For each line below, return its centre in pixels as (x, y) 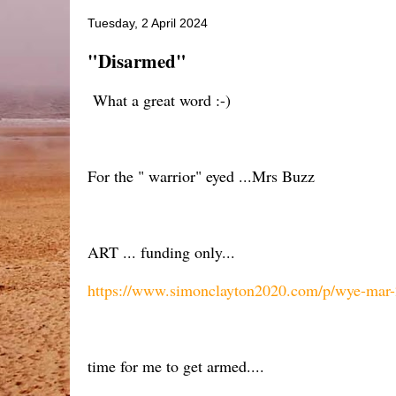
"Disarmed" (137, 60)
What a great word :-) (159, 99)
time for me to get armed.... (176, 366)
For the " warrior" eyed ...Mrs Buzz (201, 175)
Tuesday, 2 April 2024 (148, 23)
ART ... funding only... (161, 251)
